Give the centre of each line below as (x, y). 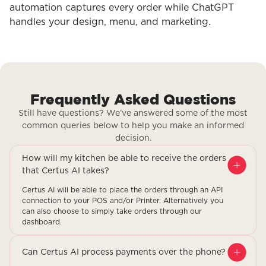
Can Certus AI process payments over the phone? (124, 252)
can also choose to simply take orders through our (112, 212)
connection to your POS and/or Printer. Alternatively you (123, 201)
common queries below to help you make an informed (133, 126)
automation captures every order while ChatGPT (122, 8)
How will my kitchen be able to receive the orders (124, 159)
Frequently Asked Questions (133, 99)
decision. (133, 139)
